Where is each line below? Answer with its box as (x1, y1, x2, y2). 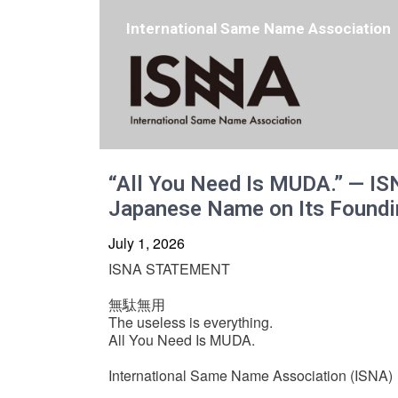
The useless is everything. (108, 312, 273, 333)
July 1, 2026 (108, 233, 185, 254)
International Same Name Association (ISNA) (108, 365, 393, 386)
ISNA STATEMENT (108, 259, 230, 280)
